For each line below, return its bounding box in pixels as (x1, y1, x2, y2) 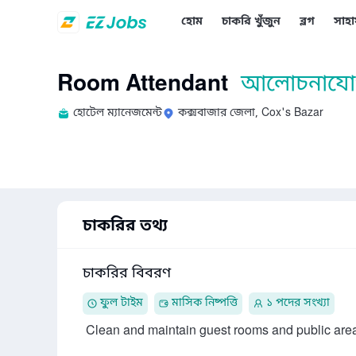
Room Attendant (57, 70, 228, 99)
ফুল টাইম (100, 296, 143, 311)
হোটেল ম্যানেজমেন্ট (73, 106, 162, 121)
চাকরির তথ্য (83, 216, 168, 237)
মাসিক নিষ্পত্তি (172, 296, 238, 311)
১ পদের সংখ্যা (266, 296, 330, 311)
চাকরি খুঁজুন (222, 14, 281, 29)
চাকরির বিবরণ (83, 264, 171, 283)
